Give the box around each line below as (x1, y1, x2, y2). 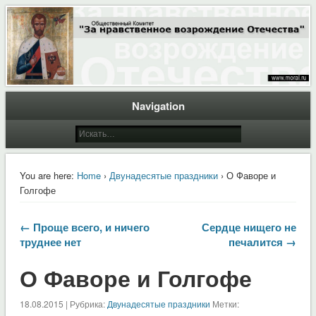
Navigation (131, 97, 185, 114)
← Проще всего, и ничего (19, 219, 150, 235)
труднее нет (19, 233, 81, 250)
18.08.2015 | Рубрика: (19, 297, 107, 310)
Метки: (209, 297, 239, 310)
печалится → (229, 233, 297, 250)
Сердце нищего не (202, 219, 297, 235)
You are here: (19, 168, 74, 182)
